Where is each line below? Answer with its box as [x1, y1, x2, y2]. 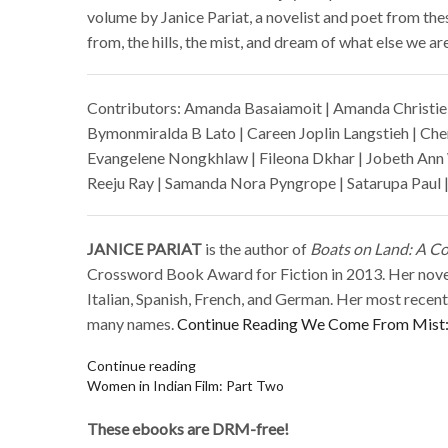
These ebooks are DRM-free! [87, 419, 289, 439]
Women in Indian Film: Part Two [87, 377, 284, 395]
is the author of [205, 239, 310, 259]
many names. [87, 314, 177, 334]
